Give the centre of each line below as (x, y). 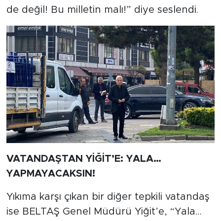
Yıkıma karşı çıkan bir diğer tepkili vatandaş (108, 197)
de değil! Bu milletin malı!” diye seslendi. (102, 10)
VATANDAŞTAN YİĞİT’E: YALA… (84, 159)
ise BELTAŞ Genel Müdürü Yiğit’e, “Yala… (104, 211)
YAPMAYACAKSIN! (51, 173)
